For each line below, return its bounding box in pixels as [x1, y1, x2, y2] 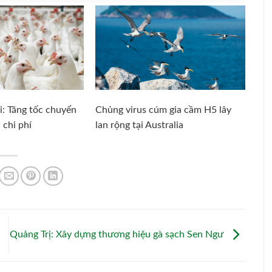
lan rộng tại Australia [95, 120, 184, 130]
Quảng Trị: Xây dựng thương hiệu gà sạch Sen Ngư [10, 229, 226, 240]
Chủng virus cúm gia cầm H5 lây [95, 104, 232, 115]
